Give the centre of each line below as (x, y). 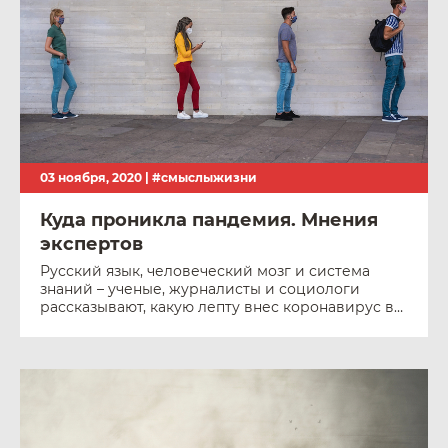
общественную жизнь (120, 325)
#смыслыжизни (204, 177)
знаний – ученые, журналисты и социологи (200, 289)
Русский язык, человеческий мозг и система (205, 271)
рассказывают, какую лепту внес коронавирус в (217, 307)
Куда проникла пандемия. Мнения (209, 220)
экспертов (91, 244)
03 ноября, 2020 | (96, 177)
